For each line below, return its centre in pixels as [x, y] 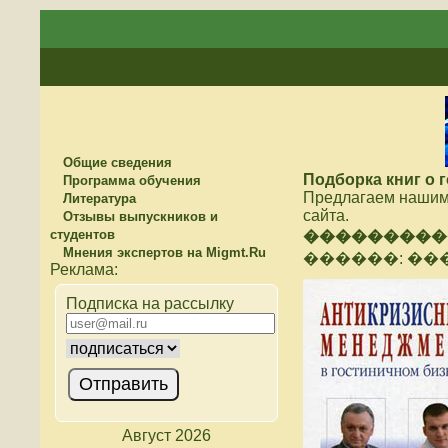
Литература [97, 198]
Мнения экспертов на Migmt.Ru [162, 252]
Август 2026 [166, 435]
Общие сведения [115, 162]
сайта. [326, 215]
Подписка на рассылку [150, 303]
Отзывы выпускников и [138, 216]
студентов [82, 234]
